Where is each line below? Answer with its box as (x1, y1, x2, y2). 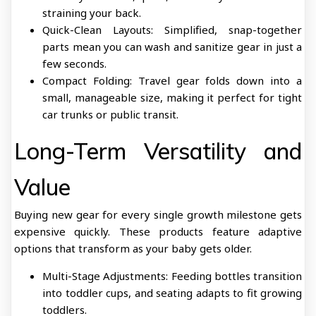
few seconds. (42, 56, 107, 71)
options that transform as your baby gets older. (14, 241, 252, 255)
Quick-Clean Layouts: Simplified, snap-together (42, 23, 302, 37)
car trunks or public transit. (42, 107, 178, 121)
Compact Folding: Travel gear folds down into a (42, 73, 302, 87)
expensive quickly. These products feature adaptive (14, 224, 302, 238)
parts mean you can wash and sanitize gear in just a (42, 39, 302, 54)
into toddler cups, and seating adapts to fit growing (42, 286, 302, 300)
